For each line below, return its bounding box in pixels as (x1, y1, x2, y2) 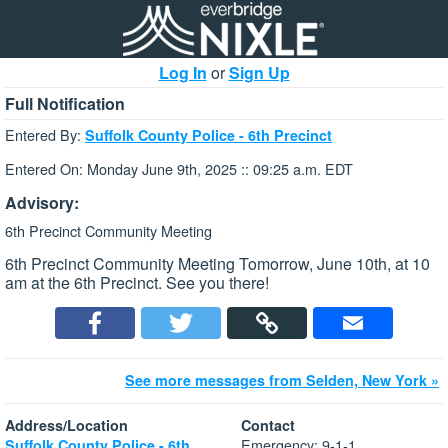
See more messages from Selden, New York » (125, 370, 439, 391)
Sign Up (228, 61, 290, 84)
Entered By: (5, 124, 85, 145)
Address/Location (5, 415, 128, 436)
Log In (158, 61, 207, 84)
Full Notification (5, 92, 125, 115)
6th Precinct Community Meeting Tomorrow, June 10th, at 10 (5, 252, 430, 276)
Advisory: (5, 190, 79, 214)
